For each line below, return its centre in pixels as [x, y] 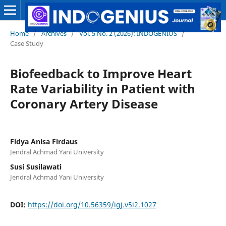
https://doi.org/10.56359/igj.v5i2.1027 [92, 204]
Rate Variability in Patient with [102, 88]
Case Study [26, 43]
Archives [54, 33]
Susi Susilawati [36, 166]
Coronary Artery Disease [84, 103]
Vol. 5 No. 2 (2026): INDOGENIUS [128, 33]
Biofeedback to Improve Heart [101, 73]
